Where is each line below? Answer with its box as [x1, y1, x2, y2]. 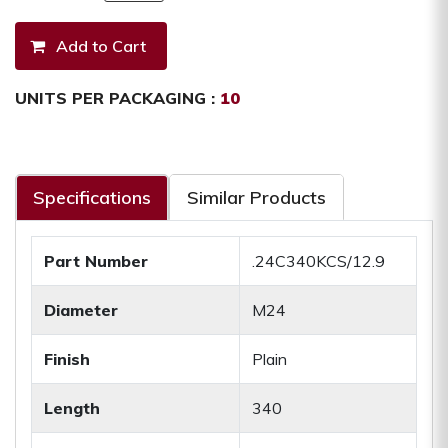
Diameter [44, 299, 118, 320]
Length [44, 397, 100, 418]
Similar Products [187, 185, 326, 209]
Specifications [33, 185, 151, 209]
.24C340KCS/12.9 [252, 250, 385, 271]
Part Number [44, 250, 148, 271]
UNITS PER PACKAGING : [15, 87, 215, 108]
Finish [44, 348, 90, 369]
